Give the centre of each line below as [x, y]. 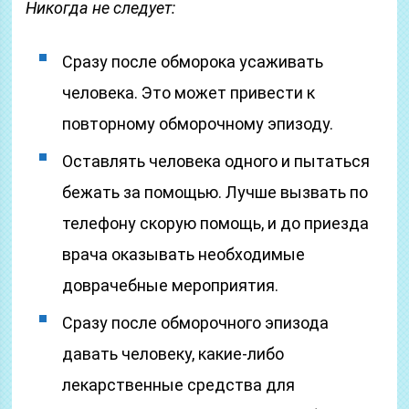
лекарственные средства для [179, 385]
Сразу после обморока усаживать [193, 62]
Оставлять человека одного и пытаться [216, 161]
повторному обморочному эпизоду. [198, 124]
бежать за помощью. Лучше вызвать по [215, 192]
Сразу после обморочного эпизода [196, 323]
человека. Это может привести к [189, 93]
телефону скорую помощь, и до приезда [216, 223]
